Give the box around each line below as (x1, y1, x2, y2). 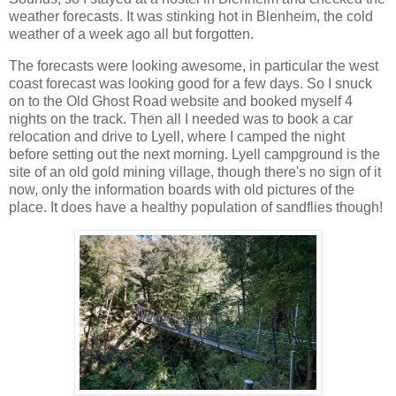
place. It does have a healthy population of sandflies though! (9, 199, 383, 215)
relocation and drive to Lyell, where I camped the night (9, 128, 345, 144)
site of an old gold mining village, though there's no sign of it (9, 164, 381, 179)
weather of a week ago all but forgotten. (9, 26, 254, 42)
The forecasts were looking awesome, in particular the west (9, 57, 378, 73)
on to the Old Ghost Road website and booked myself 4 (9, 93, 353, 109)
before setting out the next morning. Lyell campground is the (9, 146, 380, 162)
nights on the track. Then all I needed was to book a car (9, 110, 353, 126)
